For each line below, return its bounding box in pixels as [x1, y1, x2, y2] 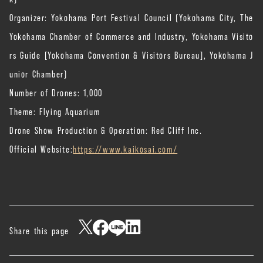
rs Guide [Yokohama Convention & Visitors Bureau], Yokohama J [9, 47, 254, 62]
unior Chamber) [9, 66, 68, 80]
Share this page [9, 223, 69, 238]
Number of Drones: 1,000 [9, 85, 103, 99]
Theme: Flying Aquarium [9, 103, 100, 118]
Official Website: [9, 141, 73, 156]
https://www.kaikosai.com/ [73, 141, 178, 156]
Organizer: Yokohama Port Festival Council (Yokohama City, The [9, 9, 254, 24]
